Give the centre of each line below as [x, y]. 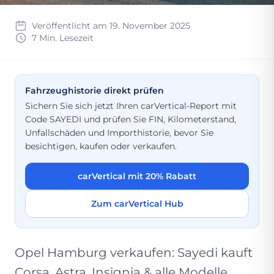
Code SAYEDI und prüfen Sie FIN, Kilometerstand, [131, 119]
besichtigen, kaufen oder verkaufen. [101, 146]
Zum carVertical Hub [137, 204]
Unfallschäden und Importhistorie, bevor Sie [119, 133]
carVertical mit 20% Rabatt [137, 176]
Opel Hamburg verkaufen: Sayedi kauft [134, 253]
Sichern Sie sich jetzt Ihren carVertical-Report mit [131, 106]
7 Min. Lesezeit [63, 38]
